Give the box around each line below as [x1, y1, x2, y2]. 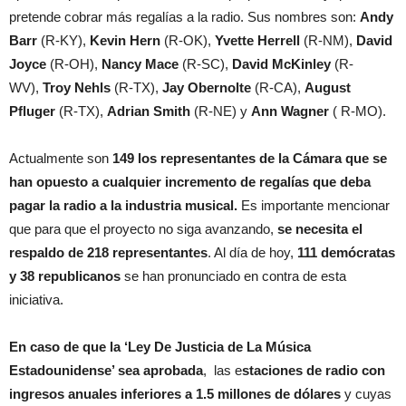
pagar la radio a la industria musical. [9, 198, 237, 214]
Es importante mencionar [237, 198, 390, 214]
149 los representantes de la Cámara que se [112, 150, 387, 167]
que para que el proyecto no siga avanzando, [9, 221, 277, 237]
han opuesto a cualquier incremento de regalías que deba [9, 174, 371, 190]
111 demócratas [297, 245, 395, 261]
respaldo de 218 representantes [9, 245, 208, 261]
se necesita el [277, 221, 362, 237]
